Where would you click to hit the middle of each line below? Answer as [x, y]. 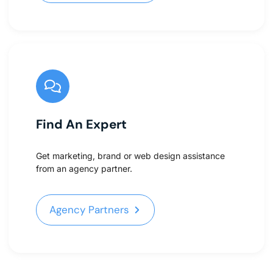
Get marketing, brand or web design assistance [130, 156]
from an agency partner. [84, 169]
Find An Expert [81, 124]
